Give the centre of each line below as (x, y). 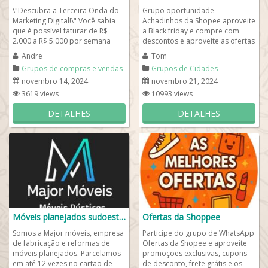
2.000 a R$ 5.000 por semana (62, 41)
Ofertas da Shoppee (181, 217)
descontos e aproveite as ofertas (199, 41)
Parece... (27, 61)
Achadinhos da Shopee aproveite (199, 21)
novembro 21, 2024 (185, 81)
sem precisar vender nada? (59, 51)
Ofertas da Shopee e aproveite (195, 243)
